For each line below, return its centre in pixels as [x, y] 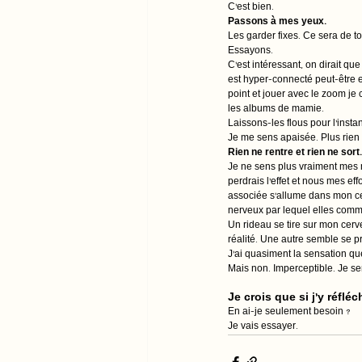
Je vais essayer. [263, 327]
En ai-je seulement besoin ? [289, 313]
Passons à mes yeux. [277, 23]
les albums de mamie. [276, 110]
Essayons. [250, 52]
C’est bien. [251, 8]
